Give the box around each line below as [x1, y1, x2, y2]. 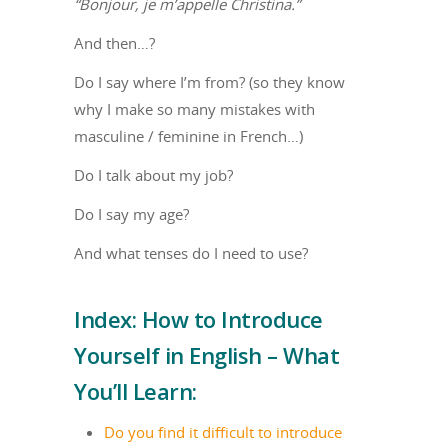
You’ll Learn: [74, 375, 197, 406]
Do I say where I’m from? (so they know [74, 71, 345, 92]
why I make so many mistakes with [74, 98, 315, 119]
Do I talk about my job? [74, 164, 233, 185]
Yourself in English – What [74, 339, 339, 370]
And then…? [74, 32, 155, 53]
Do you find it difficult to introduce [104, 421, 342, 442]
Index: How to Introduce [74, 303, 323, 334]
